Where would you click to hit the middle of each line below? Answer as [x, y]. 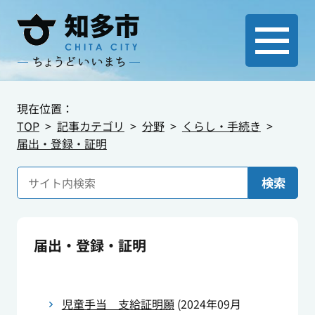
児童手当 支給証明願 [118, 304]
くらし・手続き [221, 126]
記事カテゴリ [90, 126]
